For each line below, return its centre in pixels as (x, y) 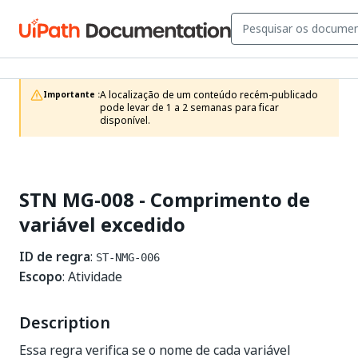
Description (65, 323)
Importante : (72, 95)
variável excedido (102, 225)
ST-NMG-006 (128, 257)
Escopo (41, 276)
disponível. (125, 121)
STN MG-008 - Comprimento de (165, 200)
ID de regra (55, 257)
